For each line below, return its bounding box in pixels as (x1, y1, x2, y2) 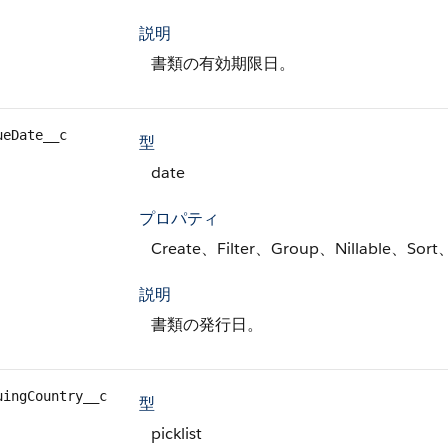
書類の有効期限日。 (151, 53, 295, 74)
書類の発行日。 (151, 314, 263, 335)
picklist (151, 423, 202, 444)
